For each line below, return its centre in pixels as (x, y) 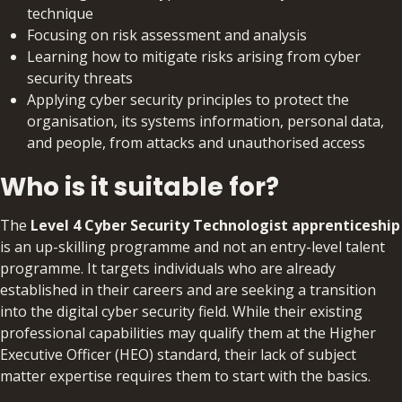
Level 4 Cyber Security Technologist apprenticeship (215, 226)
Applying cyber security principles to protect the (188, 100)
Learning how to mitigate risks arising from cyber (194, 57)
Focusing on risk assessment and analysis (167, 35)
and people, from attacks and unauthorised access (196, 143)
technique (60, 14)
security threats (80, 79)
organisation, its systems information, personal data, (205, 122)
